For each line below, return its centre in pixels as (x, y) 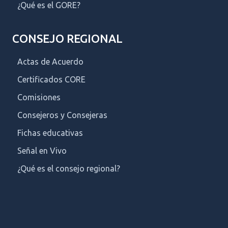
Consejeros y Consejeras (62, 115)
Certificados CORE (51, 79)
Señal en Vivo (42, 150)
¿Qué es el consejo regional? (69, 168)
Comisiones (39, 97)
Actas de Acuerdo (50, 61)
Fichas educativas (50, 133)
